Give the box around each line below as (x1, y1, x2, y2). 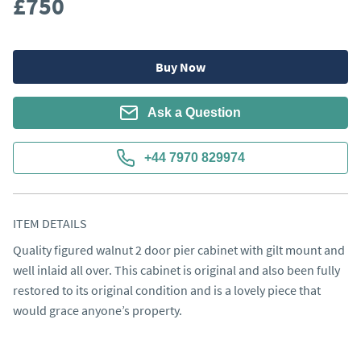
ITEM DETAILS (13, 215, 87, 231)
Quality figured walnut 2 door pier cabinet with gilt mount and (13, 242, 345, 258)
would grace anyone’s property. (13, 302, 182, 318)
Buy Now (156, 59, 205, 75)
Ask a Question (147, 106, 241, 119)
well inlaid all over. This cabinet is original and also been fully (13, 262, 340, 278)
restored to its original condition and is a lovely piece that (13, 282, 321, 298)
